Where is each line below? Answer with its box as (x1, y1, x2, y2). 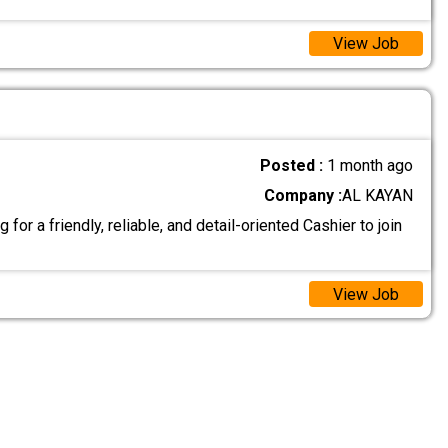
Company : (264, 186, 343, 206)
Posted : (260, 155, 328, 175)
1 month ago (327, 155, 414, 175)
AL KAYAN (342, 186, 414, 206)
